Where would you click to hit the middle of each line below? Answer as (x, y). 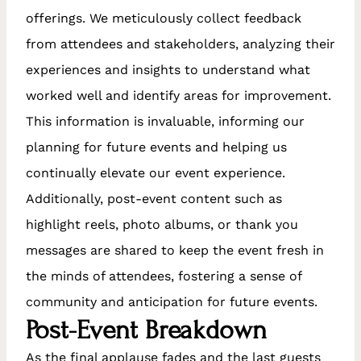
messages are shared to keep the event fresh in (175, 250)
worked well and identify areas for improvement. (178, 95)
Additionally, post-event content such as (154, 198)
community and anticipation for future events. (172, 301)
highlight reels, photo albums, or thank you (162, 224)
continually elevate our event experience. (156, 172)
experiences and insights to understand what (168, 69)
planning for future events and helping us (156, 147)
